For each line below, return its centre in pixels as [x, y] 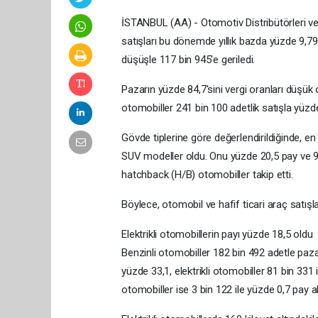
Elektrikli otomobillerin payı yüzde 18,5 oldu [217, 234]
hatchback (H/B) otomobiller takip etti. [207, 174]
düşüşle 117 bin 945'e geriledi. [188, 59]
